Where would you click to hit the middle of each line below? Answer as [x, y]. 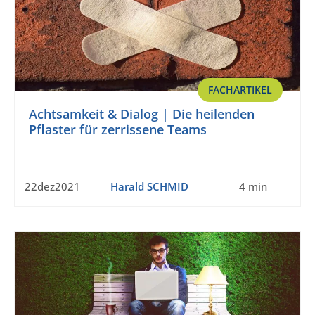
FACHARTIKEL [240, 90]
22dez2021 [52, 187]
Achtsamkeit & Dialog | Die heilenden [142, 114]
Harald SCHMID [149, 187]
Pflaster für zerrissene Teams [118, 130]
